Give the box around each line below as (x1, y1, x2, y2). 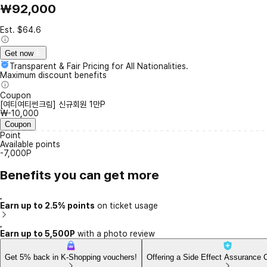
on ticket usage (95, 200, 158, 210)
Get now (5, 49, 33, 58)
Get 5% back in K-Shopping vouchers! (5, 252, 137, 262)
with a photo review (75, 228, 155, 238)
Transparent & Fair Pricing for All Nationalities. (10, 61, 188, 72)
